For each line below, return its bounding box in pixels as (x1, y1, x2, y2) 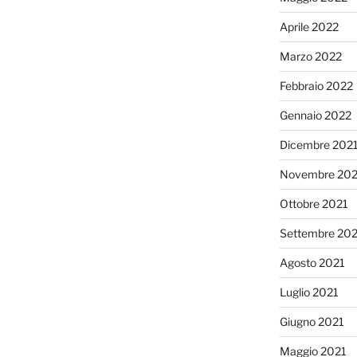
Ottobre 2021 (279, 196, 348, 210)
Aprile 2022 (279, 19, 339, 33)
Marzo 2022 (279, 49, 342, 63)
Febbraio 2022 (279, 78, 353, 92)
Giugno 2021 (279, 314, 344, 328)
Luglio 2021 (279, 284, 339, 299)
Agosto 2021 (279, 255, 345, 269)
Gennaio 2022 (279, 108, 351, 122)
